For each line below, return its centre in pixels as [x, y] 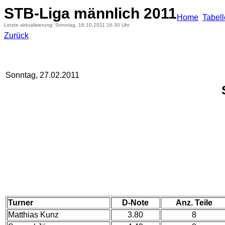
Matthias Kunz [33, 215]
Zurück [16, 35]
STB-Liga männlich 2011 [90, 13]
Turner [21, 203]
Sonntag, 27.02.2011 [42, 75]
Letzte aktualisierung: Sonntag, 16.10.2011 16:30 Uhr [67, 25]
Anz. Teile [194, 203]
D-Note [135, 203]
